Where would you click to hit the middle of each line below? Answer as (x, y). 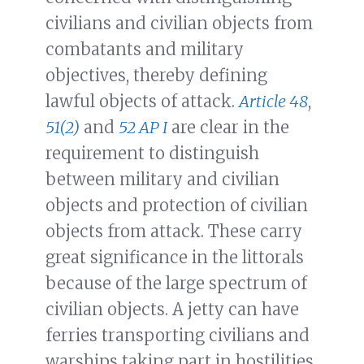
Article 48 (273, 102)
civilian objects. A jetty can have (172, 310)
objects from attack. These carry (174, 232)
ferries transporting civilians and (178, 336)
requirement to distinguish (152, 154)
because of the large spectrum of (176, 284)
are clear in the (228, 128)
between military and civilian (162, 180)
